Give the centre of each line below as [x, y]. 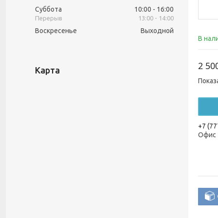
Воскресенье [56, 31]
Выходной [157, 31]
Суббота [48, 9]
